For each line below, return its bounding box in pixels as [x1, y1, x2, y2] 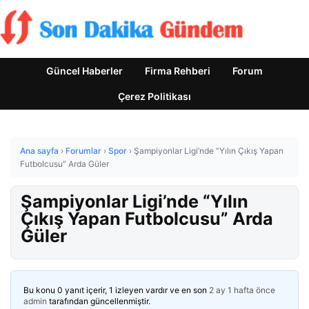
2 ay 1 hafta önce [209, 285, 275, 295]
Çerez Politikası [118, 90, 191, 102]
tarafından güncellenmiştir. [47, 296, 150, 306]
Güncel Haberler [46, 65, 123, 77]
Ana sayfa [20, 146, 59, 156]
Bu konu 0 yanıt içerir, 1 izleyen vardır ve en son [23, 285, 209, 295]
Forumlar [66, 146, 101, 156]
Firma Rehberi [145, 65, 210, 77]
